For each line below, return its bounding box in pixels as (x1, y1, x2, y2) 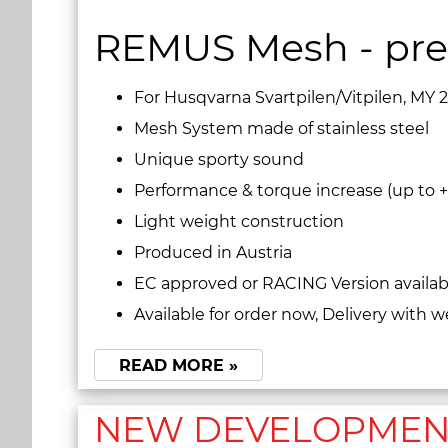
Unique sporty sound (134, 150, 308, 170)
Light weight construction (134, 212, 344, 232)
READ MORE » (119, 355, 238, 375)
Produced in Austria (134, 243, 292, 263)
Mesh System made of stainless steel (134, 119, 429, 139)
